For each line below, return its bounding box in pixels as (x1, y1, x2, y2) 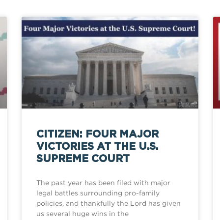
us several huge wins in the (36, 210, 129, 218)
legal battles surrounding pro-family (36, 189, 160, 197)
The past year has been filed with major (36, 179, 170, 187)
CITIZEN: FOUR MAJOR (36, 129, 159, 140)
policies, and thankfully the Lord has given (36, 199, 181, 207)
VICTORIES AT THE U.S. (36, 141, 158, 152)
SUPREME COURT (36, 154, 130, 165)
